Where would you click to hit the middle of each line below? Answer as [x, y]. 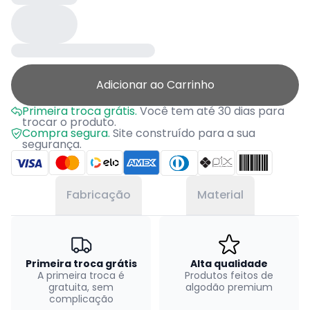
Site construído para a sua [183, 133]
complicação [81, 299]
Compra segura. [66, 133]
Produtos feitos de [229, 276]
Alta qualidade [229, 264]
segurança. [52, 144]
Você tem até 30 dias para [211, 111]
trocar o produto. [69, 122]
